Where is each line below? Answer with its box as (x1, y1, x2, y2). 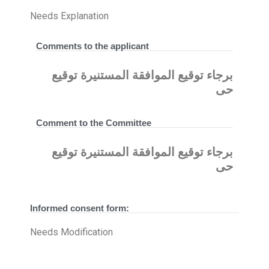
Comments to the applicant (36, 40, 149, 51)
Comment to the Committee (36, 117, 151, 128)
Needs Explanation (30, 10, 109, 22)
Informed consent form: (30, 202, 129, 213)
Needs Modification (30, 226, 113, 238)
